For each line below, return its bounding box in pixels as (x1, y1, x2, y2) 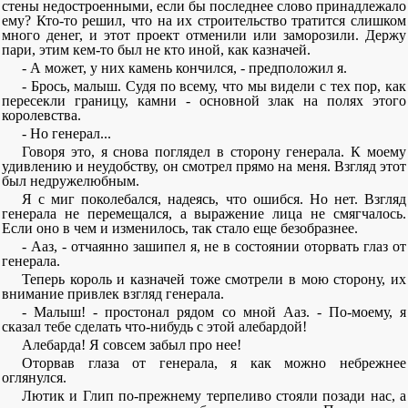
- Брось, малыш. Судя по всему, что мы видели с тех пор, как (22, 78, 406, 94)
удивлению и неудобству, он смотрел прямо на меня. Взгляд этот (2, 158, 406, 174)
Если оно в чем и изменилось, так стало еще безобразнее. (2, 220, 358, 236)
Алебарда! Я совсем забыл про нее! (22, 337, 242, 352)
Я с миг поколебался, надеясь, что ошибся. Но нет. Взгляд (22, 191, 406, 207)
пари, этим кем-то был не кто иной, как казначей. (2, 42, 311, 57)
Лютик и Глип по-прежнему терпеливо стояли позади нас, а (22, 388, 406, 403)
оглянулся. (2, 370, 66, 385)
